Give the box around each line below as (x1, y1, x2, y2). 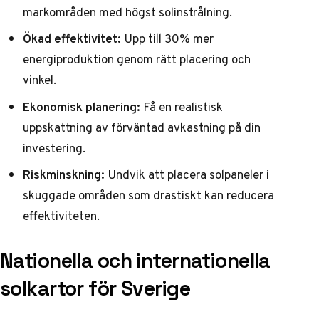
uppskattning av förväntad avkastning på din (23, 117, 261, 137)
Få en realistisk (140, 97, 223, 116)
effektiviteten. (23, 206, 100, 226)
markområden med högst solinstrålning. (23, 2, 232, 21)
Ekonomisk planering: (23, 97, 140, 116)
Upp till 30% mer (121, 29, 214, 48)
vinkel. (23, 70, 56, 90)
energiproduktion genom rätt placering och (23, 50, 251, 69)
